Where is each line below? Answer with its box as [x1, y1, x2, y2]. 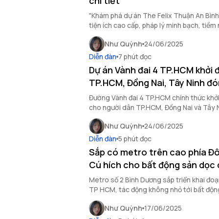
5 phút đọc [118, 134, 152, 143]
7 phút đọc [118, 52, 152, 61]
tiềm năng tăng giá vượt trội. [89, 195, 178, 204]
